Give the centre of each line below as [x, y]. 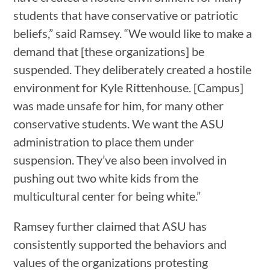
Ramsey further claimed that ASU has [110, 226]
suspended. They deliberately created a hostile [133, 69]
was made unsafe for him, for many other [119, 105]
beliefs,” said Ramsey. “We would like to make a [133, 33]
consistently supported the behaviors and [120, 244]
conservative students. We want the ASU [119, 123]
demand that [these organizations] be [109, 51]
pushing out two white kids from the [106, 177]
